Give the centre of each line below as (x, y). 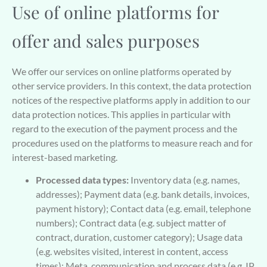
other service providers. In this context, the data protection (132, 85)
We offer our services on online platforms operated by (122, 71)
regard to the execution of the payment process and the (125, 128)
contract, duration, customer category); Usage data (139, 237)
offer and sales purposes (106, 40)
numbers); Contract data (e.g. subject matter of (131, 223)
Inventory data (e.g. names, (184, 180)
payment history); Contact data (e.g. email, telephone (143, 209)
